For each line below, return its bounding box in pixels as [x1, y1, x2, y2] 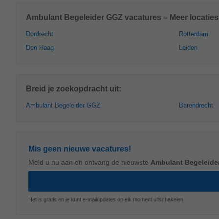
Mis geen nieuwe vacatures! [28, 145, 131, 153]
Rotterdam [179, 30, 208, 38]
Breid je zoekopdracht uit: [26, 85, 121, 93]
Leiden [179, 44, 197, 51]
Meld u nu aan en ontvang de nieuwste [28, 158, 151, 166]
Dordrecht [26, 30, 53, 38]
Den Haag [26, 44, 54, 51]
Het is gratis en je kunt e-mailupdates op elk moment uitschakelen [28, 197, 183, 202]
